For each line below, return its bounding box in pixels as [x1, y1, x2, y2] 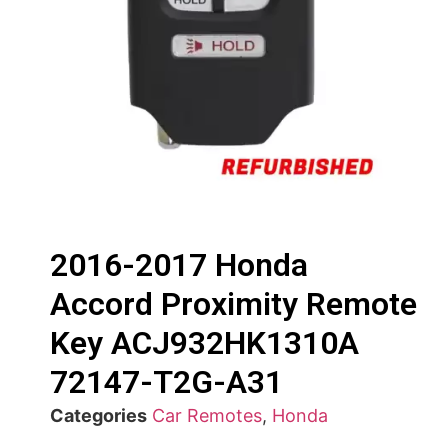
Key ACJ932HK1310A [50, 324, 359, 362]
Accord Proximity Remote [50, 285, 417, 323]
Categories [50, 405, 147, 426]
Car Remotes [152, 405, 262, 426]
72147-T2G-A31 [50, 363, 283, 401]
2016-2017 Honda [50, 246, 308, 284]
